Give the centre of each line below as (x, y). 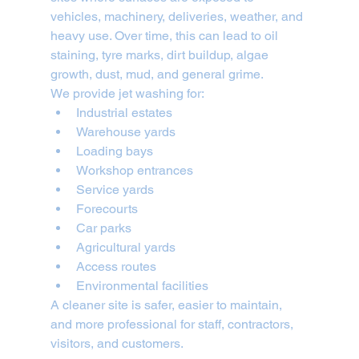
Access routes (116, 267)
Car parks (103, 228)
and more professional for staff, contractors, (173, 325)
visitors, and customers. (117, 344)
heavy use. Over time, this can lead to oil (165, 36)
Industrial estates (124, 113)
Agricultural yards (125, 248)
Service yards (115, 190)
